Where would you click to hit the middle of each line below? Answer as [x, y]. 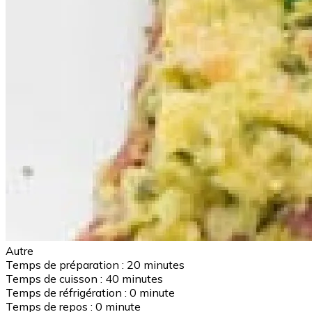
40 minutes [134, 279]
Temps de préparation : [65, 265]
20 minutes [156, 265]
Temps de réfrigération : [66, 293]
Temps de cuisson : [54, 279]
